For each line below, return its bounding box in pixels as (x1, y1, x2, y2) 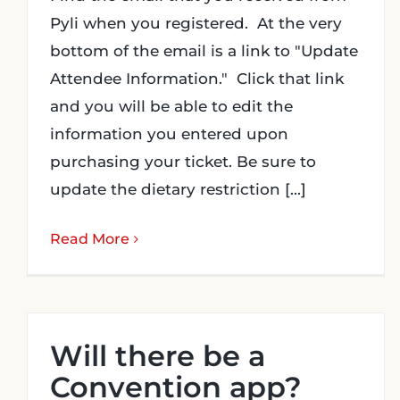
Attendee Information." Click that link (50, 70, 344, 87)
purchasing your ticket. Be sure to (50, 153, 316, 171)
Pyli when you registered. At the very (50, 14, 342, 32)
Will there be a (50, 338, 265, 373)
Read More (50, 230, 129, 247)
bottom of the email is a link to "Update (50, 42, 358, 60)
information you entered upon (50, 125, 288, 143)
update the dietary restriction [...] (50, 180, 306, 198)
